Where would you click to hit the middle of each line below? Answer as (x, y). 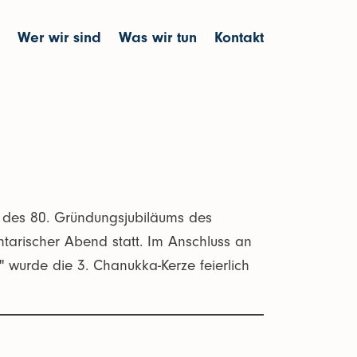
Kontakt (239, 37)
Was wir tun (158, 37)
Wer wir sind (59, 37)
